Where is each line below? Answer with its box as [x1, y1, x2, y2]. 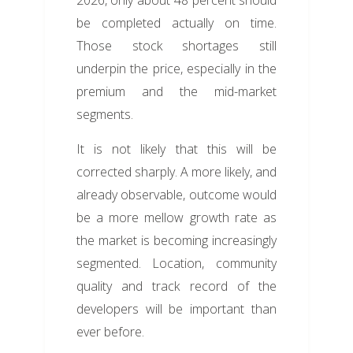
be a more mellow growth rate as [76, 209, 277, 227]
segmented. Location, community [76, 255, 277, 273]
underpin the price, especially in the [76, 60, 277, 78]
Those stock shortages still [76, 37, 277, 55]
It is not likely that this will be [76, 140, 277, 158]
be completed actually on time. [76, 14, 277, 32]
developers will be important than [76, 300, 277, 318]
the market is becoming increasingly [76, 232, 277, 250]
